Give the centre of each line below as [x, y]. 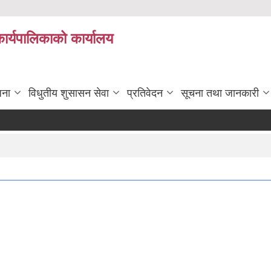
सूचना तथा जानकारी [220, 93]
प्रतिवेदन [145, 93]
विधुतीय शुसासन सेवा [69, 93]
